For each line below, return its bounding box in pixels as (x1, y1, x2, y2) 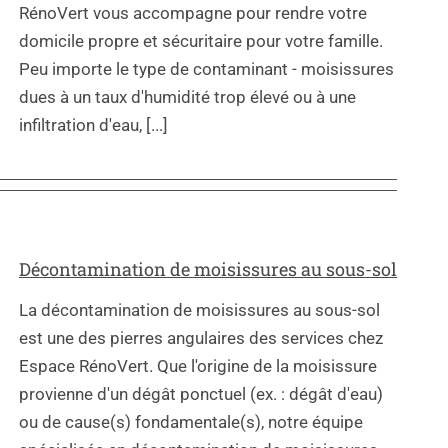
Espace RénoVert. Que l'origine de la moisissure (19, 355, 377, 376)
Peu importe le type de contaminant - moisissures (19, 58, 394, 79)
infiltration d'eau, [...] (19, 114, 168, 135)
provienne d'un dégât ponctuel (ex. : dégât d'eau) (19, 383, 383, 404)
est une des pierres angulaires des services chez (19, 327, 383, 348)
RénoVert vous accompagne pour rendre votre (19, 2, 367, 23)
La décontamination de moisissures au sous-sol (19, 299, 380, 320)
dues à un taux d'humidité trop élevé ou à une (19, 86, 356, 107)
